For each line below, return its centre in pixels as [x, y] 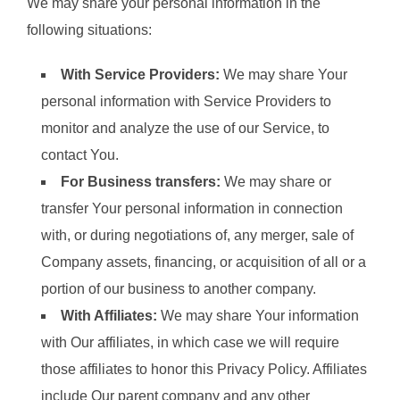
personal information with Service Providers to [186, 102]
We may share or [276, 182]
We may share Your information [258, 316]
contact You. [80, 155]
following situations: [89, 30]
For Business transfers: [141, 182]
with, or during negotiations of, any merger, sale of [197, 236]
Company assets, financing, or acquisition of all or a [204, 262]
